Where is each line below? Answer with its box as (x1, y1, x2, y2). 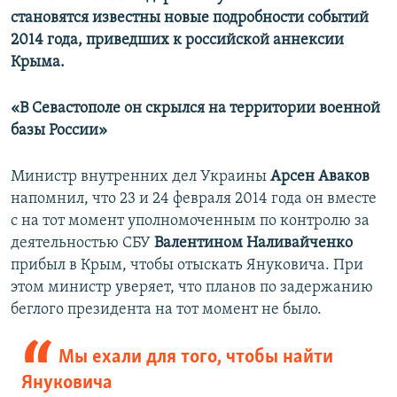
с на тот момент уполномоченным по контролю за (11, 213, 370, 230)
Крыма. (11, 54, 65, 72)
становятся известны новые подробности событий (11, 10, 369, 27)
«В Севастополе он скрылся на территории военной (11, 100, 380, 118)
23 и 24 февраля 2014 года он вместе (120, 191, 377, 208)
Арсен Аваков (270, 168, 370, 186)
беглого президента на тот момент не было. (11, 301, 322, 319)
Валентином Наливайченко (154, 235, 353, 253)
